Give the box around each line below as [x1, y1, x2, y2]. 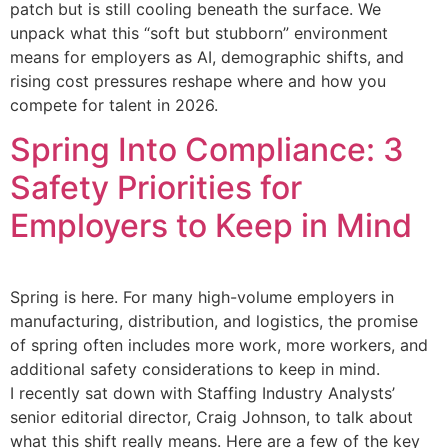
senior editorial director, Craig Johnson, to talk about [10, 407, 413, 428]
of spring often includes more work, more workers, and [10, 335, 428, 356]
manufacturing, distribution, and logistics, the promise [10, 311, 418, 332]
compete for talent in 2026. [10, 94, 218, 115]
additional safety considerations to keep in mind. [10, 359, 380, 380]
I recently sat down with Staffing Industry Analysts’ [10, 383, 395, 404]
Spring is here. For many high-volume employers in [10, 287, 394, 308]
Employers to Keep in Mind [10, 206, 412, 246]
